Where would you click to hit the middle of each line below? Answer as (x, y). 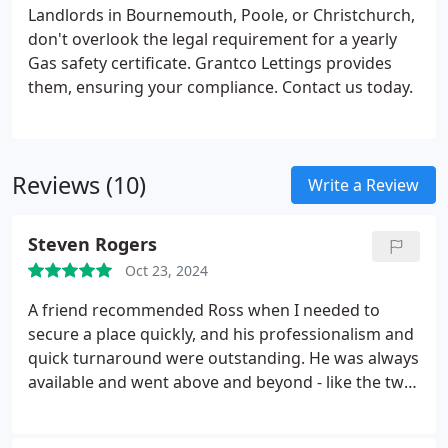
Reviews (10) (79, 185)
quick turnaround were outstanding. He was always (223, 358)
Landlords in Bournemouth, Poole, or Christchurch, (221, 15)
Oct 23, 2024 (166, 270)
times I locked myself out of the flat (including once (221, 406)
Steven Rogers (92, 244)
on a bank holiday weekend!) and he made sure (206, 430)
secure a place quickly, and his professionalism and (221, 334)
